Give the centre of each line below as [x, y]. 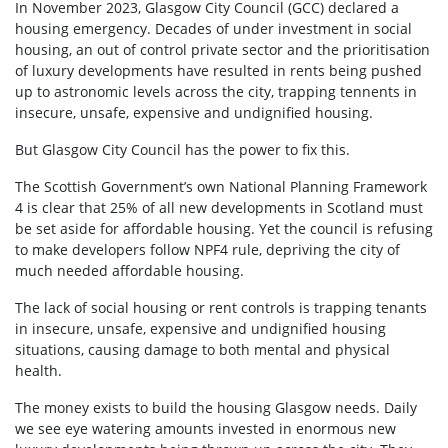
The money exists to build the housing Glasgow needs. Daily [216, 407]
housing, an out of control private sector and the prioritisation [222, 49]
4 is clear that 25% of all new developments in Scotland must [219, 207]
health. [42, 370]
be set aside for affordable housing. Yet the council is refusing [224, 228]
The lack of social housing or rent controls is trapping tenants [221, 307]
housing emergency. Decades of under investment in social [213, 28]
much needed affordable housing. [129, 270]
